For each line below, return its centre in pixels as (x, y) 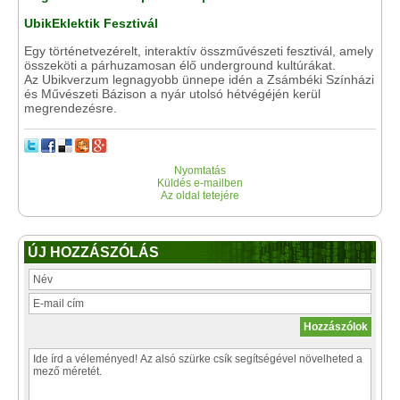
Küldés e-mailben (200, 183)
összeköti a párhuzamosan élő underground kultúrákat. (180, 65)
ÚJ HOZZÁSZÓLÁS (93, 252)
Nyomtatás (200, 171)
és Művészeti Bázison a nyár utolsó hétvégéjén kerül (172, 94)
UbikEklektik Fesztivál (91, 23)
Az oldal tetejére (200, 196)
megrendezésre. (71, 108)
